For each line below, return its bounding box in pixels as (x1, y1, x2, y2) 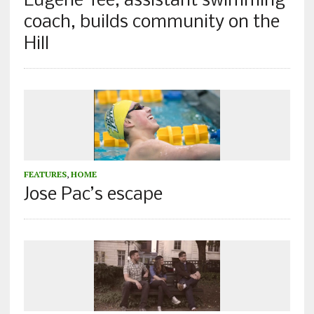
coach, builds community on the (23, 13, 280, 32)
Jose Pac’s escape (23, 185, 163, 205)
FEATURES (23, 168, 67, 179)
